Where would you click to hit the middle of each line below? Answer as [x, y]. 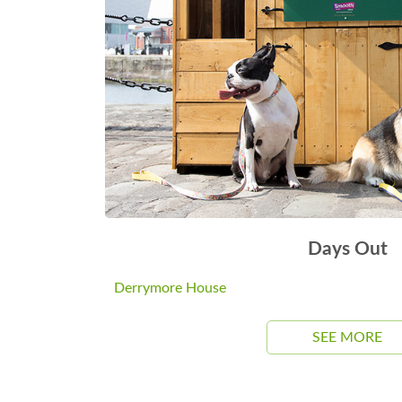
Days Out [347, 249]
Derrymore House [170, 288]
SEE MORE [347, 337]
